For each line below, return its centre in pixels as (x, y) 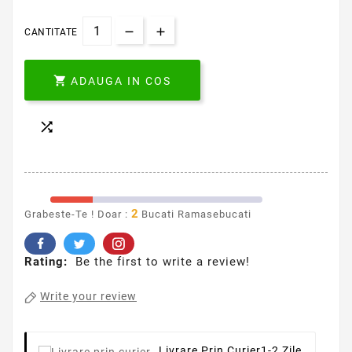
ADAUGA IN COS (121, 81)
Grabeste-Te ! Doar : (76, 214)
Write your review (88, 297)
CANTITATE (51, 33)
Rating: (46, 262)
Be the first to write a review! (163, 262)
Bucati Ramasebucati (195, 214)
